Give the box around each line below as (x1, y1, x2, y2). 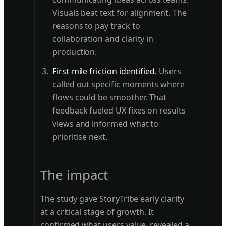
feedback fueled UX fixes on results (52, 105, 186, 117)
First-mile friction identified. (52, 66, 157, 77)
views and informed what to (52, 118, 159, 130)
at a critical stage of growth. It (40, 206, 154, 218)
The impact (40, 165, 108, 184)
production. (52, 46, 97, 58)
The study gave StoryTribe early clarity (40, 193, 184, 205)
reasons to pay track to (52, 20, 140, 32)
